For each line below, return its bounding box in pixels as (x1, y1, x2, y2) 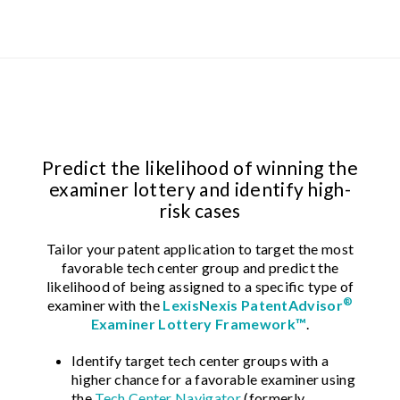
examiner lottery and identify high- (48, 177, 352, 200)
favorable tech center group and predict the (61, 258, 339, 276)
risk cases (159, 198, 241, 221)
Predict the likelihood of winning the (42, 155, 358, 179)
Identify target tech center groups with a (71, 351, 329, 369)
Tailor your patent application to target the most (46, 239, 354, 257)
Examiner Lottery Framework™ (90, 314, 307, 332)
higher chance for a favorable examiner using (71, 370, 356, 387)
